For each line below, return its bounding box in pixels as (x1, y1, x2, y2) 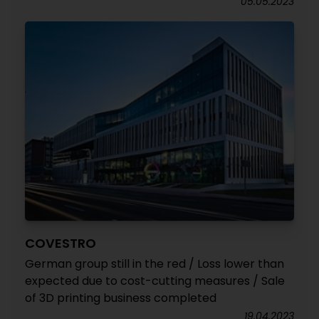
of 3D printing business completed (25, 290, 216, 306)
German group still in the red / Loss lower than (25, 256, 284, 272)
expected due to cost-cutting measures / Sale (25, 273, 285, 289)
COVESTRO (25, 234, 96, 252)
